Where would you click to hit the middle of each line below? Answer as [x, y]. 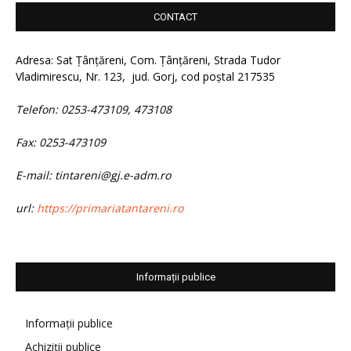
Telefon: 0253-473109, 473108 [94, 109]
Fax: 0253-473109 [61, 142]
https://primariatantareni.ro [110, 208]
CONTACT [175, 16]
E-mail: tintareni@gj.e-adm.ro [93, 175]
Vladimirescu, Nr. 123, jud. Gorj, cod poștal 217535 [145, 76]
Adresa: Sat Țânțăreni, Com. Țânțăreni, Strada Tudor [148, 60]
